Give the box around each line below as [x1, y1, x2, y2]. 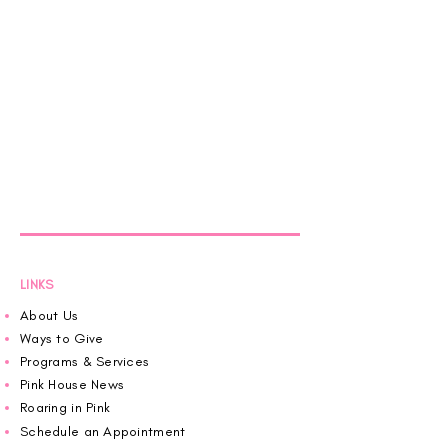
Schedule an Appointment [20, 422, 186, 440]
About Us [20, 306, 79, 324]
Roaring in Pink [20, 398, 111, 416]
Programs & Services [20, 352, 150, 370]
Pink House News [20, 375, 125, 393]
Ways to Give [20, 329, 104, 347]
